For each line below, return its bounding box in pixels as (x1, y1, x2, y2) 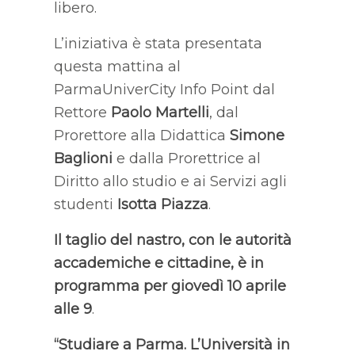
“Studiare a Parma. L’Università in (53, 335, 290, 353)
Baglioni (53, 149, 113, 167)
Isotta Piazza (116, 195, 208, 213)
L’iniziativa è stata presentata (53, 34, 262, 52)
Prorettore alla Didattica (53, 126, 230, 144)
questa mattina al (53, 57, 181, 75)
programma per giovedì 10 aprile (53, 277, 286, 295)
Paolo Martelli (110, 103, 209, 121)
